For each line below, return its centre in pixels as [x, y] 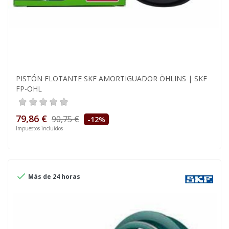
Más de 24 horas [53, 177]
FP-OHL [29, 89]
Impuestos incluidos [39, 129]
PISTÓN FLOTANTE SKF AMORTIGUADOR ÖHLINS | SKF [111, 79]
